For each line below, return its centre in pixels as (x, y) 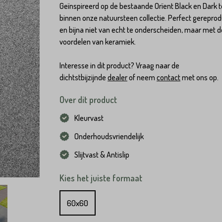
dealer (117, 77)
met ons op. (199, 77)
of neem (142, 77)
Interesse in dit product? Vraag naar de (119, 65)
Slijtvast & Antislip (102, 155)
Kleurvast (89, 118)
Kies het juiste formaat (101, 178)
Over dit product (88, 100)
